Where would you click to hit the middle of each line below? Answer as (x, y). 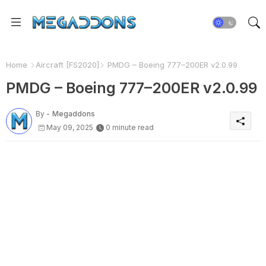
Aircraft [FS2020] (67, 65)
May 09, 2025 (70, 127)
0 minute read (130, 127)
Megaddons (74, 113)
